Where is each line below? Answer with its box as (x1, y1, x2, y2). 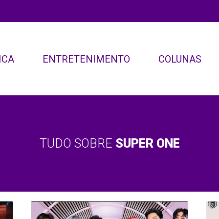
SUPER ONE (115, 136, 180, 151)
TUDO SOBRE (39, 136, 115, 151)
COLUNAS (158, 53, 201, 65)
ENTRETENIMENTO (42, 53, 130, 65)
